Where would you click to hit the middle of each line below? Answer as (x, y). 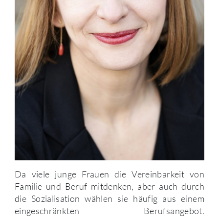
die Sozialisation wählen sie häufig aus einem (109, 199)
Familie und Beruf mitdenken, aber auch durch (109, 186)
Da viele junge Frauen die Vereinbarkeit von (109, 174)
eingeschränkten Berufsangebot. (109, 211)
